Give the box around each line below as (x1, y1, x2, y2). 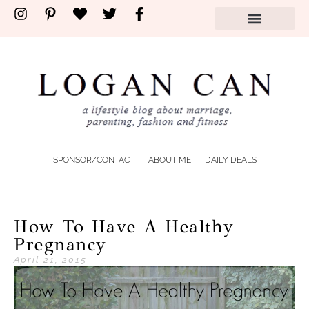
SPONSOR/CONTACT (52, 154, 134, 165)
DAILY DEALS (204, 154, 257, 165)
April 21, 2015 (14, 254, 87, 265)
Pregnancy (14, 232, 107, 255)
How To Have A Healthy (14, 215, 235, 237)
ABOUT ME (148, 154, 191, 165)
